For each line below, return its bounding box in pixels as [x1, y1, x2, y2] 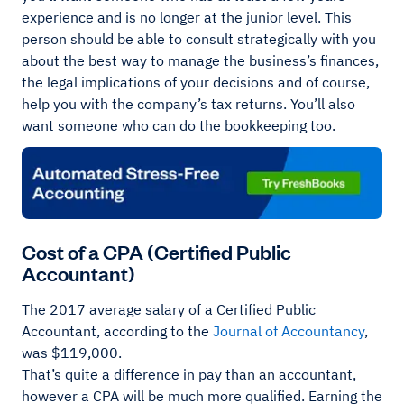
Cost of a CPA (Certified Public [22, 238, 291, 265]
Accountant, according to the [22, 322, 213, 341]
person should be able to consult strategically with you [22, 30, 376, 49]
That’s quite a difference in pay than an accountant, [22, 365, 356, 384]
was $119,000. [22, 344, 122, 363]
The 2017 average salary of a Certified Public [22, 300, 316, 319]
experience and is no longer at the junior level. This [22, 8, 352, 27]
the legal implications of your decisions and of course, [22, 73, 370, 92]
